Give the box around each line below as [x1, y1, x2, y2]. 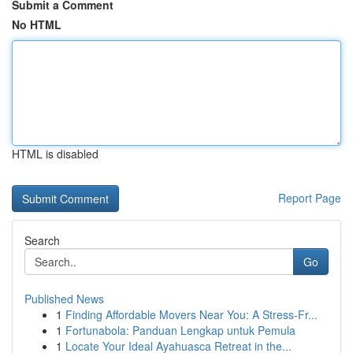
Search [24, 232, 60, 248]
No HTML [12, 17, 61, 32]
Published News [24, 291, 104, 307]
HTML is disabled [12, 146, 98, 162]
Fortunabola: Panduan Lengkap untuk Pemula [65, 322, 295, 338]
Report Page [278, 190, 341, 206]
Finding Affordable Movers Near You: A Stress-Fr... [65, 307, 318, 322]
